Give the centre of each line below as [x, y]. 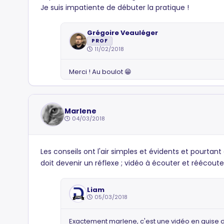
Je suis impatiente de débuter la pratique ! [115, 7]
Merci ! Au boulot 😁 [100, 72]
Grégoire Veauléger [122, 33]
